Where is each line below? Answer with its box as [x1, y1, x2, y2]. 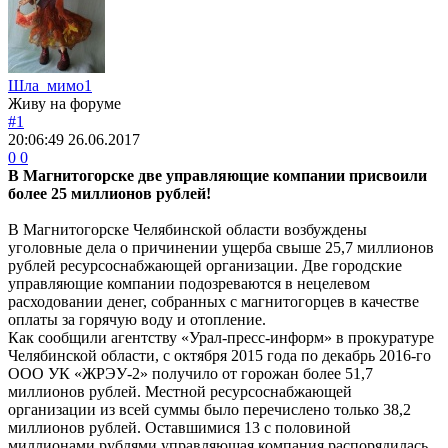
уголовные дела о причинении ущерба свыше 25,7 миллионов [8, 238, 434, 256]
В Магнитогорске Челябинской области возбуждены [8, 220, 367, 238]
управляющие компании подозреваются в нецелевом [8, 274, 370, 292]
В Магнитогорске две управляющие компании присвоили [8, 166, 427, 184]
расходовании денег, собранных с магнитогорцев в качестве [8, 292, 419, 310]
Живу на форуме [8, 94, 121, 112]
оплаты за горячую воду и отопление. [8, 310, 266, 328]
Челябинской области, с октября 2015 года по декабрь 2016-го [8, 346, 431, 364]
